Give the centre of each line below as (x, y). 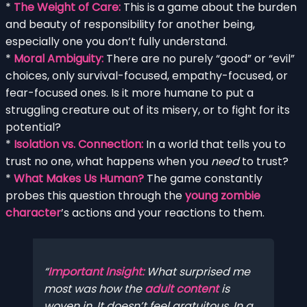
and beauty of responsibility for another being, (130, 24)
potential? (33, 127)
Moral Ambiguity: (59, 58)
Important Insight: (96, 272)
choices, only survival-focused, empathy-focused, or (147, 75)
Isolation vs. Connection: (78, 144)
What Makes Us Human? (79, 178)
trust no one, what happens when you (108, 161)
